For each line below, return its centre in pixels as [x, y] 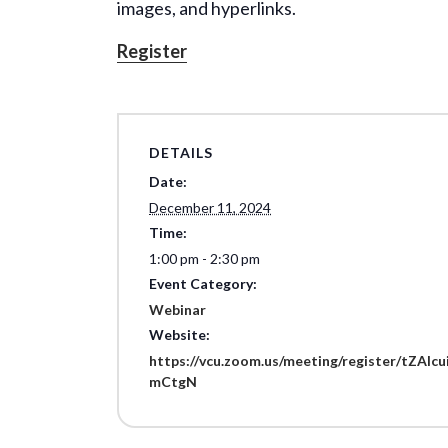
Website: [179, 334]
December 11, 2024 [210, 207]
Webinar [177, 309]
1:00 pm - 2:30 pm [204, 258]
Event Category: [203, 283]
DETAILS [181, 152]
